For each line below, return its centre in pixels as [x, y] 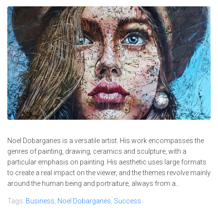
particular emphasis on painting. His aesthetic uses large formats [107, 162]
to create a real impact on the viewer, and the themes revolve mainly [109, 173]
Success [127, 201]
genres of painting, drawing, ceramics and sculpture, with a [97, 151]
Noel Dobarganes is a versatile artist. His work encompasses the [106, 140]
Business [40, 201]
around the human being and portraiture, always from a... [94, 183]
